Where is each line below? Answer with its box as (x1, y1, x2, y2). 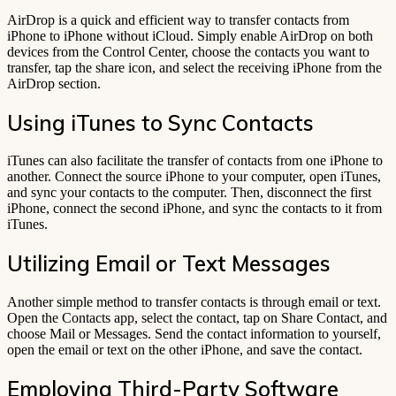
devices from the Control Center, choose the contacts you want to (7, 43, 369, 59)
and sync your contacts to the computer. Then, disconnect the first (7, 185, 371, 201)
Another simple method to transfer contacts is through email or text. (7, 294, 381, 310)
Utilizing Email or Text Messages (7, 250, 331, 278)
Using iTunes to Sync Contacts (7, 109, 314, 136)
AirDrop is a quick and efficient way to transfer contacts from (7, 11, 349, 27)
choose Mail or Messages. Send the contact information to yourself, (7, 326, 381, 342)
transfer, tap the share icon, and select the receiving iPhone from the (7, 59, 382, 75)
